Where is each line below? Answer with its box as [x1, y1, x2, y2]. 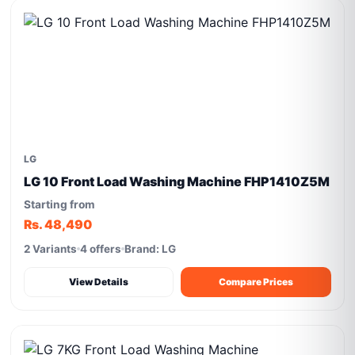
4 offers [80, 242, 122, 255]
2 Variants [24, 242, 78, 255]
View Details [69, 276, 129, 288]
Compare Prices [219, 276, 293, 288]
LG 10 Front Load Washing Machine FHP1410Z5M [24, 174, 330, 189]
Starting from [24, 198, 96, 211]
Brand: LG [124, 242, 177, 255]
